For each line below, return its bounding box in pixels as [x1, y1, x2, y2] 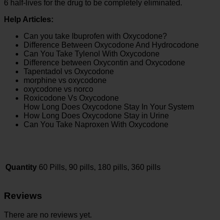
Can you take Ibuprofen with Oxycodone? [24, 32, 167, 41]
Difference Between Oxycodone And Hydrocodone [24, 41, 199, 50]
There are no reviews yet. [4, 210, 92, 219]
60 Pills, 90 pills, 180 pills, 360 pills [39, 163, 161, 172]
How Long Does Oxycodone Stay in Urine [24, 111, 169, 120]
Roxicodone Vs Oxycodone [24, 94, 119, 103]
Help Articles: [4, 15, 54, 24]
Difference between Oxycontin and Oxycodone [24, 58, 185, 67]
